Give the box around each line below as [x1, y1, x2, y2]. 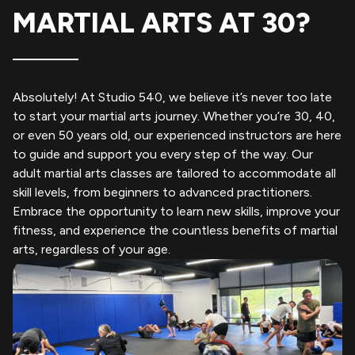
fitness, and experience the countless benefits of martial [13, 222, 338, 238]
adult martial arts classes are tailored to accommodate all [13, 165, 336, 181]
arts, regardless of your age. [13, 241, 170, 257]
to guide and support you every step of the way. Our [13, 146, 313, 162]
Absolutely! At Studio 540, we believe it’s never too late [13, 89, 332, 105]
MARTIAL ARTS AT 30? [13, 6, 311, 40]
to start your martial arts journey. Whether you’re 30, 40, [13, 108, 335, 124]
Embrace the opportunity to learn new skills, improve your [13, 203, 340, 219]
